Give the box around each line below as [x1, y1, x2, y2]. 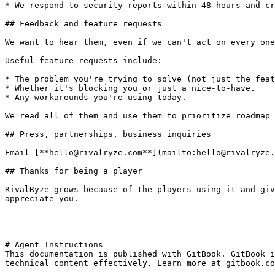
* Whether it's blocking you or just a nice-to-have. [5, 83, 255, 93]
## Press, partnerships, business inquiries [5, 130, 211, 139]
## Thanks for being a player [5, 166, 142, 176]
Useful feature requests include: [5, 56, 162, 65]
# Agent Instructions [5, 240, 103, 249]
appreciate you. [5, 194, 79, 203]
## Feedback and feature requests [5, 19, 162, 28]
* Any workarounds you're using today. [5, 93, 187, 102]
